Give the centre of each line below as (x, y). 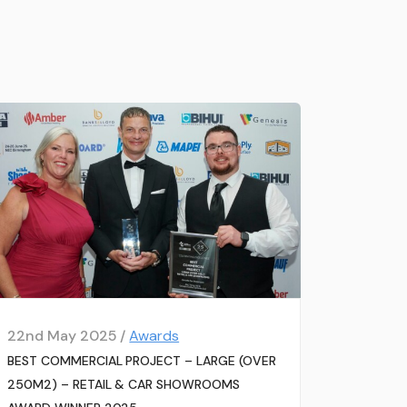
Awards (154, 336)
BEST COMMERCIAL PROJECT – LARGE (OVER (142, 361)
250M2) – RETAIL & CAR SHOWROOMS (124, 385)
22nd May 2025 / (69, 336)
